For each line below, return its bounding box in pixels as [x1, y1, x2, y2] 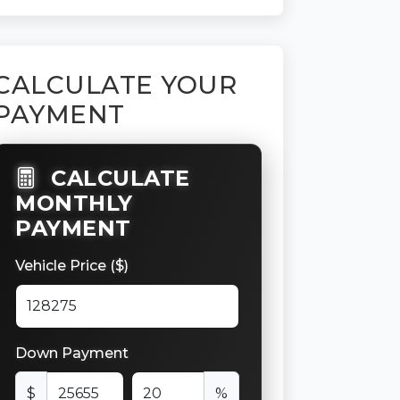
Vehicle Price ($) [15, 256, 129, 274]
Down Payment [15, 344, 129, 362]
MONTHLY [15, 189, 133, 216]
